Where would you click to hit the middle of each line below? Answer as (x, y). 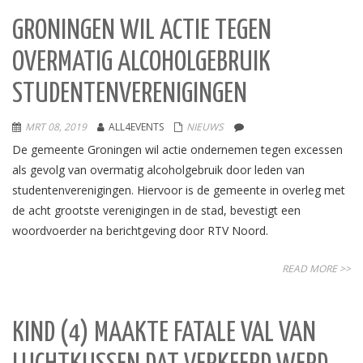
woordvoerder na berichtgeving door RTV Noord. (140, 231)
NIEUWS (205, 127)
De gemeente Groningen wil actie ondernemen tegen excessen (177, 149)
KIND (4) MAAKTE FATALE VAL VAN (164, 333)
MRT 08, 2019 (56, 127)
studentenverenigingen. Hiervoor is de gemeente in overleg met (179, 190)
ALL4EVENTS (136, 127)
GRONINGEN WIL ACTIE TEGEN (142, 31)
